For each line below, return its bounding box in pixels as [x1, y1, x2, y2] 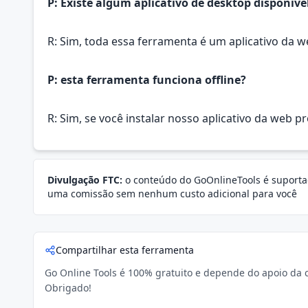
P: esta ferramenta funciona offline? [47, 72, 246, 87]
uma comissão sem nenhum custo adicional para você [47, 187, 297, 200]
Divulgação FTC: [47, 173, 122, 186]
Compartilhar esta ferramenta [56, 243, 194, 256]
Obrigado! [45, 281, 91, 294]
